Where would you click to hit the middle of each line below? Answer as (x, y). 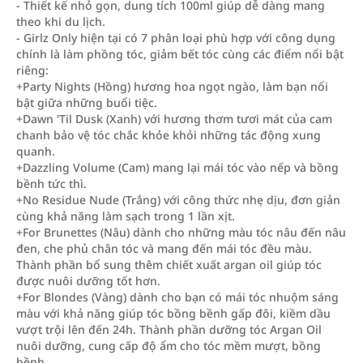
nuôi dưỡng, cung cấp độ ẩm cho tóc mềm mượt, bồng (169, 346)
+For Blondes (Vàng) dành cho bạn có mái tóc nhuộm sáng (177, 297)
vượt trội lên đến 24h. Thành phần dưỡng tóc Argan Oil (169, 329)
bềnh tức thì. (51, 184)
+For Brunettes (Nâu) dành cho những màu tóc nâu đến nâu (181, 232)
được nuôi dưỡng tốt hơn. (88, 281)
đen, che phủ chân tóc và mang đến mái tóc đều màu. (164, 248)
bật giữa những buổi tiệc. (87, 102)
